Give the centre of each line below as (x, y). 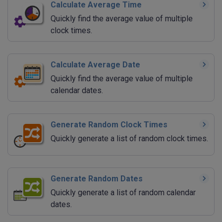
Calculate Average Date (95, 64)
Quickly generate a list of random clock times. (129, 138)
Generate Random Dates (97, 178)
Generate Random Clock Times (109, 124)
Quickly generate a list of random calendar (123, 192)
